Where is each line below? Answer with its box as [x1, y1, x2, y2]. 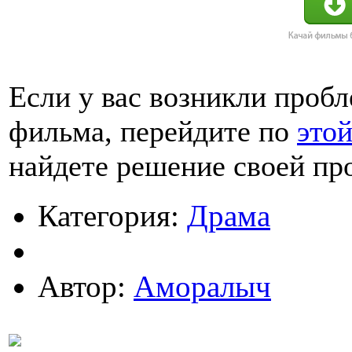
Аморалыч [134, 269, 271, 303]
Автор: [38, 269, 134, 303]
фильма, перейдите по [9, 115, 297, 148]
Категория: [38, 199, 187, 233]
